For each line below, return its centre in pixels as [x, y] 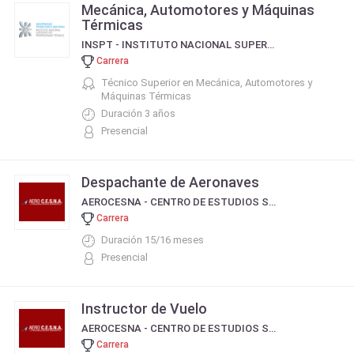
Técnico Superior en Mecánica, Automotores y [207, 83]
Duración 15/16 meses [153, 240]
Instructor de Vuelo [144, 309]
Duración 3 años [138, 113]
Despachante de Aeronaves [170, 182]
